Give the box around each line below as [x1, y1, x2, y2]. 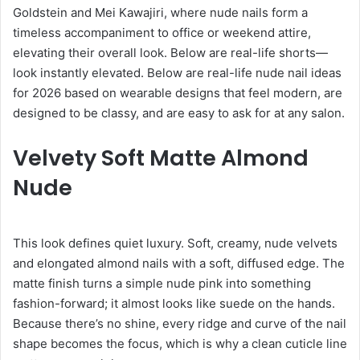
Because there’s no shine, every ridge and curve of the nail [13, 316, 346, 332]
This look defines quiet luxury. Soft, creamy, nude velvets [13, 235, 337, 252]
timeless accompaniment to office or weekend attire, [13, 24, 311, 40]
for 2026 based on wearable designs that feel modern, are [13, 84, 342, 100]
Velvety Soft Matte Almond [13, 142, 309, 173]
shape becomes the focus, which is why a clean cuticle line [13, 336, 347, 352]
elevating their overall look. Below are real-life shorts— [13, 44, 328, 60]
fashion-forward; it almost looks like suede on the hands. [13, 296, 335, 312]
